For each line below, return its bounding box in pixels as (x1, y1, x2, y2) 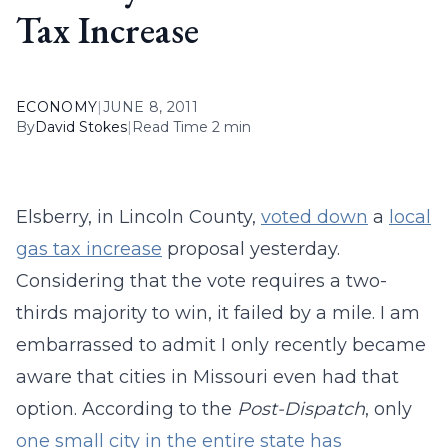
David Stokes (35, 118, 127, 136)
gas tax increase (16, 238, 162, 260)
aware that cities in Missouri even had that (16, 366, 399, 388)
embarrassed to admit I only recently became (16, 334, 426, 356)
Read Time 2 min (132, 118, 251, 136)
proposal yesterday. (162, 238, 340, 260)
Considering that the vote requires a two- (16, 270, 387, 292)
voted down (261, 206, 368, 228)
